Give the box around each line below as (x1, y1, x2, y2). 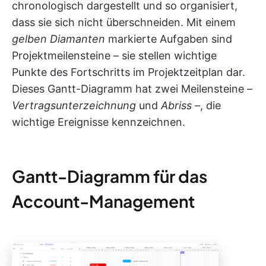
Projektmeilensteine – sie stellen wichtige (12, 49, 217, 62)
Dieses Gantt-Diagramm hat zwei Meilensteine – (12, 83, 252, 96)
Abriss (161, 99, 192, 112)
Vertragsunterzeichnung (12, 99, 139, 112)
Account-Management (12, 191, 195, 212)
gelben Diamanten (12, 33, 105, 46)
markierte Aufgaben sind (105, 33, 232, 46)
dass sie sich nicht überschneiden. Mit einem (12, 16, 236, 29)
